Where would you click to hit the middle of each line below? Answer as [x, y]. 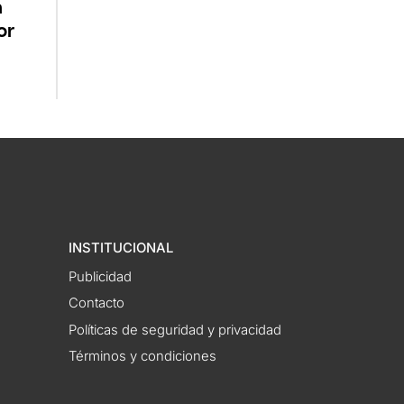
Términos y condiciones [143, 357]
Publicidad [101, 276]
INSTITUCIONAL [121, 248]
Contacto [97, 303]
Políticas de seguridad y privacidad [175, 330]
